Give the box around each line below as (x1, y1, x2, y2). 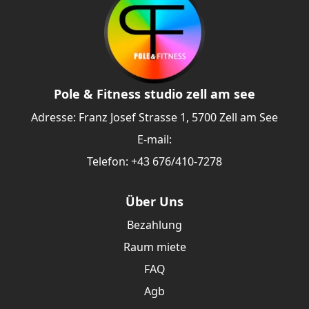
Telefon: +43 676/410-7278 (87, 154, 222, 169)
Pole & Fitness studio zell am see (54, 86, 255, 102)
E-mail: (137, 132, 172, 147)
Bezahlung (127, 217, 182, 232)
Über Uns (126, 193, 183, 210)
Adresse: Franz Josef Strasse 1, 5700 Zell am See (31, 110, 278, 125)
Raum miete (123, 239, 186, 255)
